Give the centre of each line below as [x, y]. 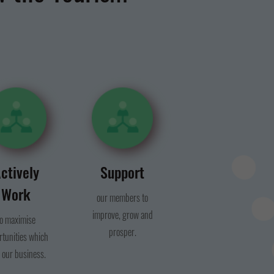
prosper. [122, 232]
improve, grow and [122, 215]
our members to [123, 198]
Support [123, 172]
